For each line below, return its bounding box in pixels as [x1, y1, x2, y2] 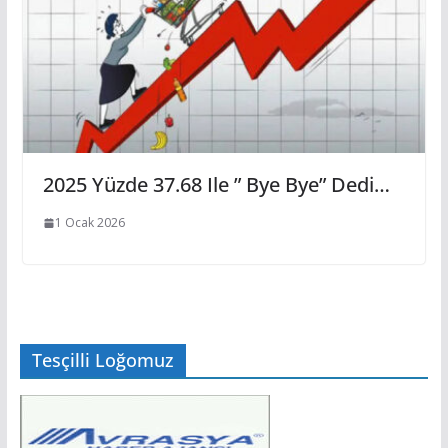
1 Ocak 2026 [54, 214, 125, 232]
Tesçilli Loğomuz [31, 348, 174, 372]
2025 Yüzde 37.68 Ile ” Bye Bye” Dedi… [42, 171, 390, 199]
